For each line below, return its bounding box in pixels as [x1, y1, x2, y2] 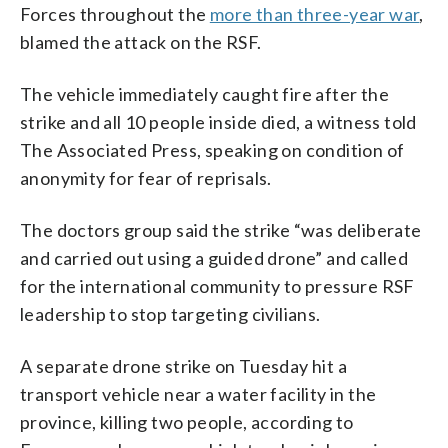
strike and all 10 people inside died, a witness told [20, 110, 417, 133]
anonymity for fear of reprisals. [20, 166, 272, 189]
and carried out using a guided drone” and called [20, 246, 409, 269]
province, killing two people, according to [20, 410, 354, 433]
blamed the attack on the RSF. [20, 30, 262, 53]
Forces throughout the [20, 2, 210, 25]
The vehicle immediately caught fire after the [20, 82, 389, 105]
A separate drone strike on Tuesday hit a [20, 354, 347, 377]
